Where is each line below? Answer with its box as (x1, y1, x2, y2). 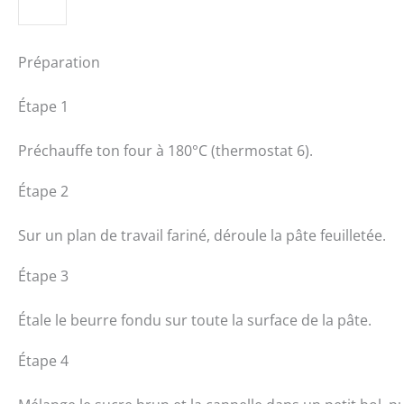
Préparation (18, 51, 100, 72)
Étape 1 (18, 96, 69, 116)
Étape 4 (18, 350, 69, 371)
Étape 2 (18, 180, 69, 201)
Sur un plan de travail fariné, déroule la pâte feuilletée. (18, 225, 386, 245)
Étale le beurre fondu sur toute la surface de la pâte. (18, 309, 372, 330)
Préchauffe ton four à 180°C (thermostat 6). (18, 140, 313, 161)
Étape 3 (18, 265, 69, 286)
